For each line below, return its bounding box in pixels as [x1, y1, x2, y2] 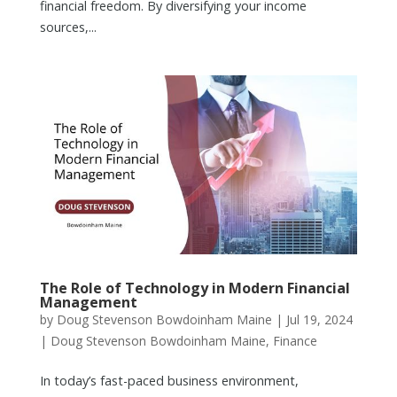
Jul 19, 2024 [285, 310, 353, 328]
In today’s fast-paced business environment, [39, 371, 299, 389]
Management [39, 292, 137, 312]
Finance [272, 331, 317, 349]
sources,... [39, 19, 97, 35]
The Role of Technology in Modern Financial [39, 277, 350, 298]
